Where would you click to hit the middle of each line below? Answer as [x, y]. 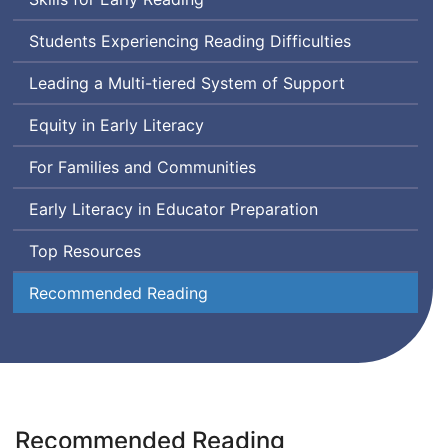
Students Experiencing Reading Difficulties [190, 41]
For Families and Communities [142, 167]
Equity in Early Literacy [116, 125]
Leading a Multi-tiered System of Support [187, 83]
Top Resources [85, 251]
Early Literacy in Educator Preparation [173, 209]
